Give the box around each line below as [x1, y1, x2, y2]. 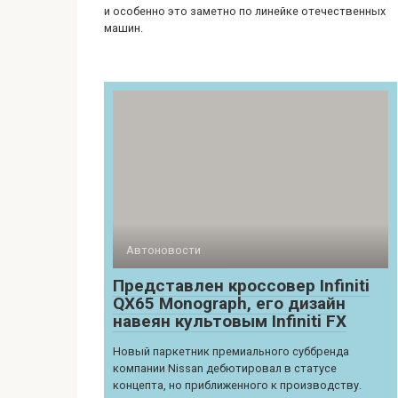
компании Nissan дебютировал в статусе [113, 362, 337, 375]
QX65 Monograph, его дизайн [113, 293, 346, 314]
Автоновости [126, 243, 201, 257]
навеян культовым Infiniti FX [113, 311, 346, 331]
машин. [104, 21, 143, 35]
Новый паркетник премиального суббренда [113, 345, 349, 358]
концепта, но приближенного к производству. [113, 378, 362, 392]
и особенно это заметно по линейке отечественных [104, 4, 386, 18]
